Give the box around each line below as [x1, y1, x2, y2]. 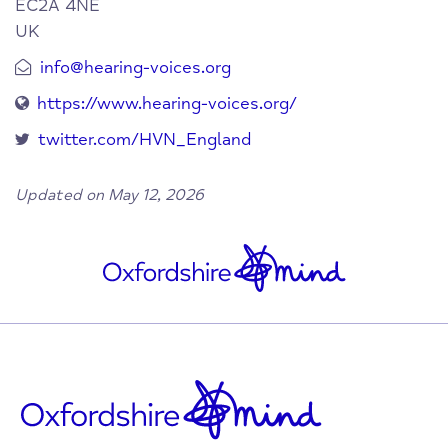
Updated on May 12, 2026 [15, 185, 204, 206]
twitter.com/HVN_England [38, 129, 251, 151]
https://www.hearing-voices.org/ [37, 93, 297, 115]
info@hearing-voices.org [40, 57, 231, 79]
